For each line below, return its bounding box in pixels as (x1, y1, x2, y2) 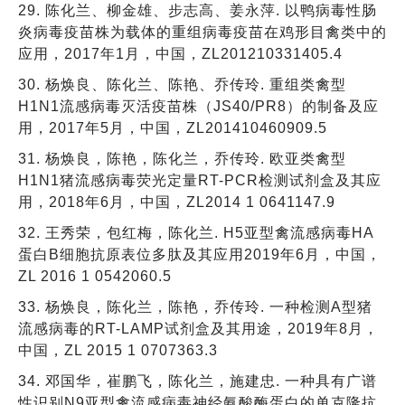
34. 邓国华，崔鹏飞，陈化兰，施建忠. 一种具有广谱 (18, 372, 377, 389)
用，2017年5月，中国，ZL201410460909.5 (18, 119, 327, 136)
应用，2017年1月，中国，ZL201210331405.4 (18, 45, 343, 61)
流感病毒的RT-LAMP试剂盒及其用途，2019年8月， (18, 320, 379, 336)
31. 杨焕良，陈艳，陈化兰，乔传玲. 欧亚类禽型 (18, 150, 346, 166)
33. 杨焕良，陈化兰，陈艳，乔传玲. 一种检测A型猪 (18, 298, 372, 315)
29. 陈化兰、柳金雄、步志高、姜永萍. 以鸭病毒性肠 (18, 2, 377, 18)
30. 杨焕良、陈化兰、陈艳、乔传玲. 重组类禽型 (18, 76, 346, 92)
